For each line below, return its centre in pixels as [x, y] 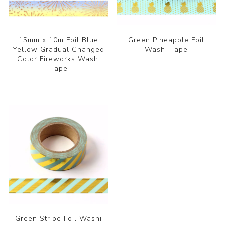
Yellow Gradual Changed [59, 49]
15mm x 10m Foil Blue [59, 40]
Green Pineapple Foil [166, 40]
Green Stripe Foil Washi [59, 219]
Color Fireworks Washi [59, 59]
